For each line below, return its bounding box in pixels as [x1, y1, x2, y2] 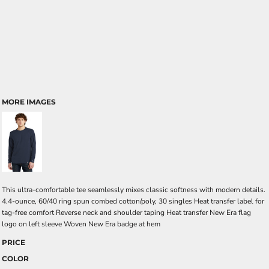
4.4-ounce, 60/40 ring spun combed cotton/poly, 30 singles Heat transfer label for [2, 196, 264, 206]
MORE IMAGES [2, 97, 56, 106]
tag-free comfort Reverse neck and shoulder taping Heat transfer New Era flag [2, 208, 251, 217]
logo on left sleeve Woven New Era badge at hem [2, 219, 160, 229]
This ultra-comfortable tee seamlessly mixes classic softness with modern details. [2, 185, 265, 195]
